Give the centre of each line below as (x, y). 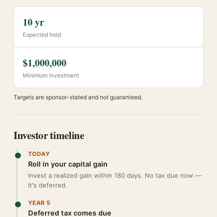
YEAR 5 (39, 203)
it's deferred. (48, 185)
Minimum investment (51, 75)
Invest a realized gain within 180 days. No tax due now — (115, 175)
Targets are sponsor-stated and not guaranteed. (78, 97)
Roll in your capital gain (68, 164)
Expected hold (42, 35)
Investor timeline (49, 135)
